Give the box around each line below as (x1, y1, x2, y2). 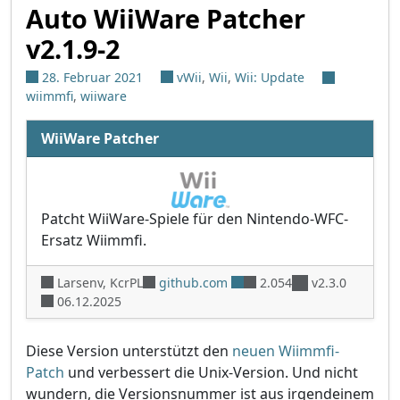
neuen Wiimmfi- (232, 340, 339, 361)
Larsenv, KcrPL (57, 273, 143, 291)
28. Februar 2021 (42, 68, 143, 86)
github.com (159, 273, 228, 291)
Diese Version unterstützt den (26, 340, 232, 361)
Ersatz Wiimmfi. (41, 229, 146, 250)
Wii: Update (235, 68, 304, 86)
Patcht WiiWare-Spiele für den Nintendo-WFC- (41, 208, 348, 229)
